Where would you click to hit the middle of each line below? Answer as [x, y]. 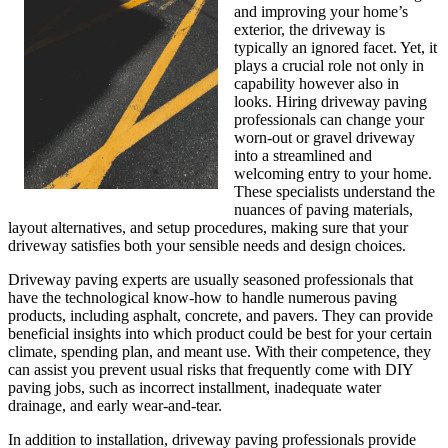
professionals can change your [329, 119]
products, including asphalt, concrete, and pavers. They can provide [220, 315]
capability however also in [316, 83]
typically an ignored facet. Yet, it [335, 47]
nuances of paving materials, [323, 209]
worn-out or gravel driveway [324, 137]
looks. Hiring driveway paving [330, 101]
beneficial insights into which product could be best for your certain [220, 333]
